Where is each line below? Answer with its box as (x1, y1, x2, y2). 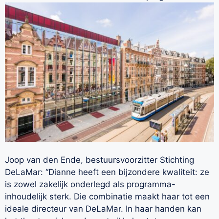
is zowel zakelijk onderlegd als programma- (5, 179, 175, 189)
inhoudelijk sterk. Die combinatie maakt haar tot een (5, 191, 210, 201)
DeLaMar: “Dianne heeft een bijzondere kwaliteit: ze (5, 167, 209, 177)
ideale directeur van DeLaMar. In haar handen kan (5, 203, 201, 214)
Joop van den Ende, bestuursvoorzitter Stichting (5, 154, 194, 165)
